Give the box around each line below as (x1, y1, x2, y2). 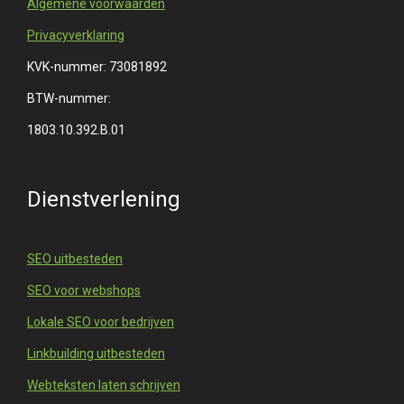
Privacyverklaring (27, 28, 124, 43)
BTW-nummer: (27, 91, 111, 106)
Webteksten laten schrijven (27, 378, 180, 393)
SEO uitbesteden (27, 252, 123, 267)
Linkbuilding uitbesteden (27, 346, 165, 362)
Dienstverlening (27, 187, 180, 213)
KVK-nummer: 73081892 (27, 60, 167, 75)
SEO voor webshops (27, 283, 141, 298)
